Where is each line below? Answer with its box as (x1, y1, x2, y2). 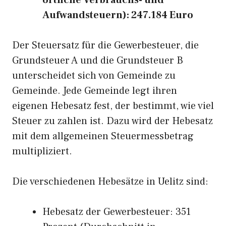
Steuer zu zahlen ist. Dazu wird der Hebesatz (12, 115, 213, 128)
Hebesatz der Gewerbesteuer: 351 (42, 205, 191, 218)
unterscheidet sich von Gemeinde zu (12, 69, 176, 82)
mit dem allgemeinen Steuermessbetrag (12, 130, 194, 143)
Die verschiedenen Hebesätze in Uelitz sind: (12, 175, 208, 188)
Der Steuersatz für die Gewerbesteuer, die (12, 39, 199, 52)
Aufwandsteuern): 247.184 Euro (42, 9, 193, 22)
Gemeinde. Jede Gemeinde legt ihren (12, 84, 177, 97)
